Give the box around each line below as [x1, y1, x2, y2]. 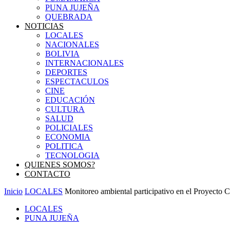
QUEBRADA [45, 12, 92, 21]
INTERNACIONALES [45, 59, 124, 67]
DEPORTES [45, 68, 87, 76]
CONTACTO [25, 169, 70, 178]
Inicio [4, 187, 23, 196]
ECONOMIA [45, 132, 90, 141]
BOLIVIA [45, 49, 80, 58]
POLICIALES [45, 123, 93, 132]
